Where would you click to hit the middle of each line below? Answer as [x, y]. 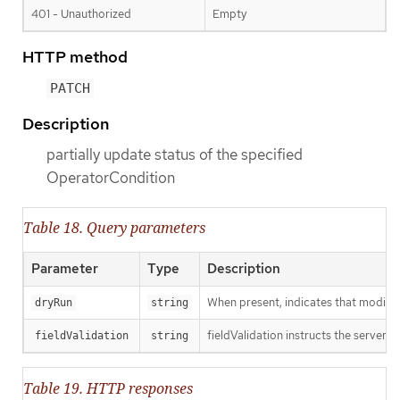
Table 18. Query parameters [114, 228]
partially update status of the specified [175, 155]
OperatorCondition [111, 178]
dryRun [54, 303]
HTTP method [75, 56]
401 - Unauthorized [81, 13]
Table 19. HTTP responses [108, 388]
